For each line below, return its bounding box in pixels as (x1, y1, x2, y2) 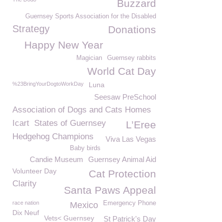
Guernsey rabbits (107, 55, 156, 61)
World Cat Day (87, 65, 156, 77)
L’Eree (126, 119, 156, 130)
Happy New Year (24, 39, 103, 51)
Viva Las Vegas (106, 135, 156, 143)
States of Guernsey (34, 118, 106, 128)
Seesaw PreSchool (94, 93, 156, 101)
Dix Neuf (12, 209, 39, 217)
